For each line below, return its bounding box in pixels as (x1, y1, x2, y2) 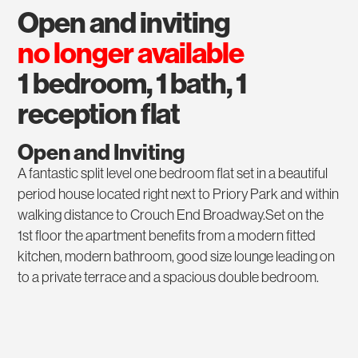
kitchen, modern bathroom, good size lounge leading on (18, 249, 336, 265)
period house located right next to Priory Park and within (18, 186, 340, 203)
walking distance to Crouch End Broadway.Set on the (18, 207, 324, 224)
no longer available (18, 36, 244, 71)
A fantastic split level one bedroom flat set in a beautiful (18, 165, 328, 182)
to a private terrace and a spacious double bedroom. (18, 269, 320, 286)
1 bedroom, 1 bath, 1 (18, 66, 247, 101)
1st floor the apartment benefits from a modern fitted (18, 228, 316, 245)
